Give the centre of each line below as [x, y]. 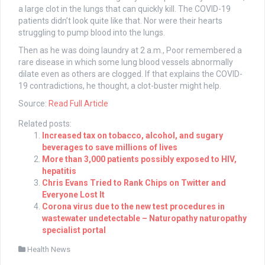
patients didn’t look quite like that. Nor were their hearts [120, 21]
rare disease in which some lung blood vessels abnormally [126, 62]
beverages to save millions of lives [110, 148]
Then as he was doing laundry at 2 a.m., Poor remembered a [130, 51]
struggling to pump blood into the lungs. [92, 33]
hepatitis [59, 171]
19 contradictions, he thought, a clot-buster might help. [120, 86]
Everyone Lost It [73, 195]
